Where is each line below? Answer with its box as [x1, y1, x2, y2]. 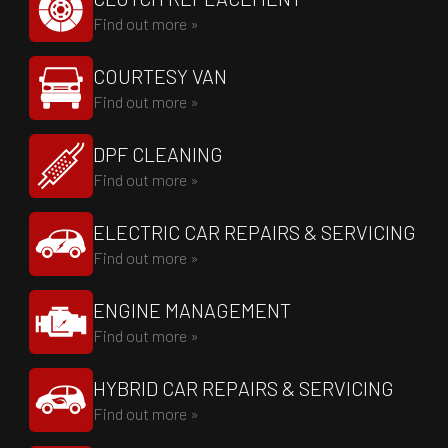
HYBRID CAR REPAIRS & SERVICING [93, 376, 394, 400]
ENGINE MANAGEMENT [93, 298, 291, 322]
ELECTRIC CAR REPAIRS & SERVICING [93, 220, 416, 244]
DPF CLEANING [93, 142, 223, 166]
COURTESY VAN [93, 64, 227, 88]
